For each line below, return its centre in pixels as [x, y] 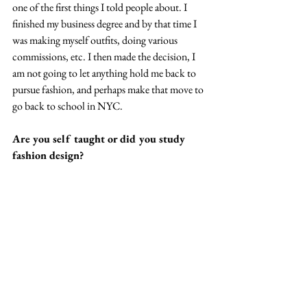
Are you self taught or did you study [100, 138]
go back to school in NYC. [67, 106]
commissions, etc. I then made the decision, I [105, 56]
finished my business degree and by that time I [106, 23]
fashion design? [48, 155]
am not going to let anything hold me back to [105, 73]
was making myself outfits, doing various [96, 40]
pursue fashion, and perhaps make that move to [109, 89]
